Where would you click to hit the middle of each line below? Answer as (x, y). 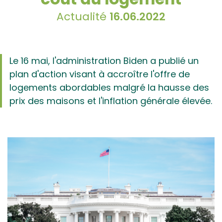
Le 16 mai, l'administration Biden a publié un (104, 60)
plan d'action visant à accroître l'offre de (100, 74)
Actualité (83, 17)
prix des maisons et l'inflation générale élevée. (111, 101)
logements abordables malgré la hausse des (109, 87)
